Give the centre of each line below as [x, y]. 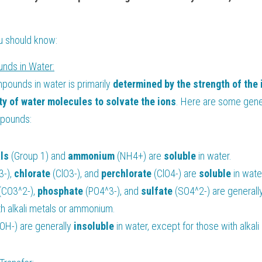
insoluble [95, 226]
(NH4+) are [140, 156]
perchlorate [127, 173]
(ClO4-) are [176, 173]
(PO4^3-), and [113, 191]
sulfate [158, 191]
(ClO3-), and [77, 173]
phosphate [61, 191]
